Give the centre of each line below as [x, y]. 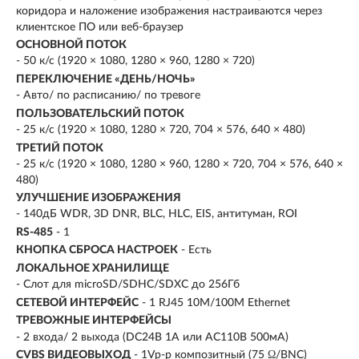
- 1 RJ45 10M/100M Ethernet [216, 303]
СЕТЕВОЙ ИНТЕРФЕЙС [77, 303]
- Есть [196, 250]
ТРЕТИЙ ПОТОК [60, 148]
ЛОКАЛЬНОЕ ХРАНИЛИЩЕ [93, 268]
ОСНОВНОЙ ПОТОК [71, 44]
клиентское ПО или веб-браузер [100, 27]
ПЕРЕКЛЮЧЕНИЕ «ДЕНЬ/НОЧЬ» [106, 79]
